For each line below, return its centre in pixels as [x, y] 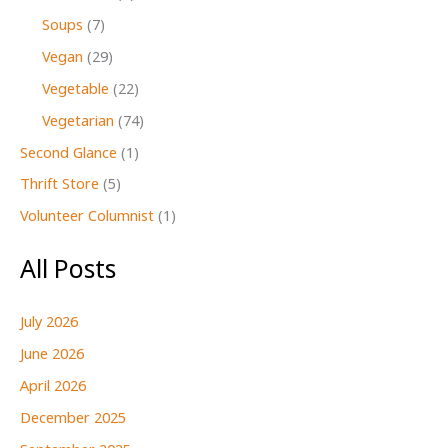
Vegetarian [77, 121]
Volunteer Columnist [87, 217]
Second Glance [68, 153]
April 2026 [53, 386]
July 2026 [49, 322]
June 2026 [52, 354]
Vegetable [75, 89]
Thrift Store [59, 185]
